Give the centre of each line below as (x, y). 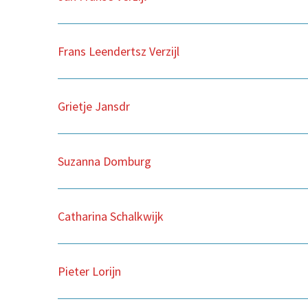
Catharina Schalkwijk (111, 216)
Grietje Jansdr (94, 106)
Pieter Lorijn (89, 271)
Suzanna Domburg (104, 161)
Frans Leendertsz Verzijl (119, 51)
